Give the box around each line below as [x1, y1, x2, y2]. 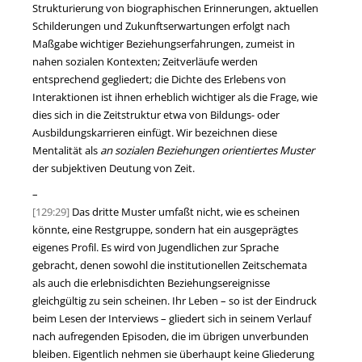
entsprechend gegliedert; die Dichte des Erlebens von [32, 71, 286, 86]
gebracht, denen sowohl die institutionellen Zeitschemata [32, 257, 307, 272]
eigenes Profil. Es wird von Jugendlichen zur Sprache [32, 239, 279, 255]
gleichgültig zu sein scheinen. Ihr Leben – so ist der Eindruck [32, 293, 317, 308]
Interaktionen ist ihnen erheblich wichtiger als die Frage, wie [32, 89, 318, 104]
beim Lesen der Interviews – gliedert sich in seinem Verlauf [32, 310, 311, 326]
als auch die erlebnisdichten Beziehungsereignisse [32, 275, 270, 290]
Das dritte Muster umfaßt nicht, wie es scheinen [72, 204, 300, 219]
